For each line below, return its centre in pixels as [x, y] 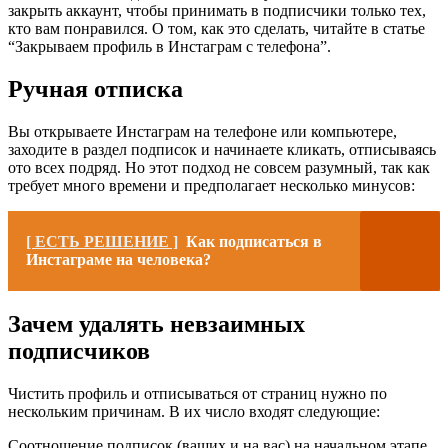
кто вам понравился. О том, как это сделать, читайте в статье [216, 29]
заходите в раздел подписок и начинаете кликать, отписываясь [222, 149]
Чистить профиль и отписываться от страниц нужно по [197, 393]
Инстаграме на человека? [118, 259]
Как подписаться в [254, 241]
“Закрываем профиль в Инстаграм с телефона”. [169, 47]
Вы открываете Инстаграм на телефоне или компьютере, [202, 131]
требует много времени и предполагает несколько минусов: [211, 185]
